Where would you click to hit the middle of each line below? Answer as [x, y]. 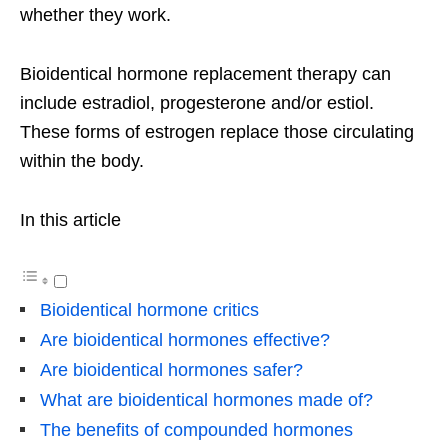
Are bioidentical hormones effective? [185, 339]
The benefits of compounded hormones [196, 429]
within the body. [82, 160]
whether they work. [95, 14]
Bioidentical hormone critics [149, 309]
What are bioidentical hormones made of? [206, 399]
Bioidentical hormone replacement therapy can [205, 73]
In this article [70, 219]
